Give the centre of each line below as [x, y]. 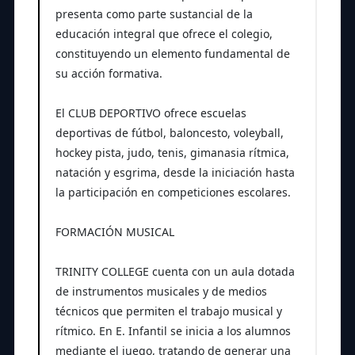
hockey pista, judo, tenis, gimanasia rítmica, [172, 152]
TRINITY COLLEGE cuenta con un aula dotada [175, 271]
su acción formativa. [109, 73]
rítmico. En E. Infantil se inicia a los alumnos [173, 330]
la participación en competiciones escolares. [173, 192]
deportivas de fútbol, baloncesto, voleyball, [169, 132]
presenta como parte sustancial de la [154, 13]
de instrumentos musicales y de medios [161, 291]
